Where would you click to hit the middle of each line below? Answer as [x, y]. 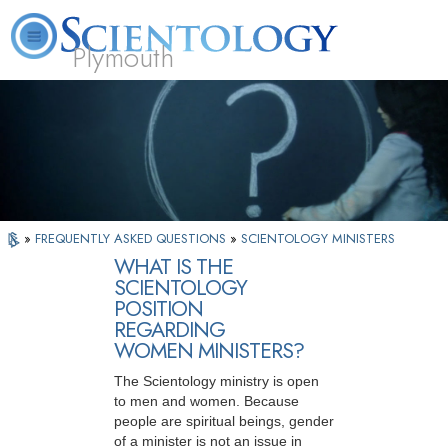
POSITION [158, 309]
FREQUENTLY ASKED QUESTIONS [132, 238]
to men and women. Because [206, 401]
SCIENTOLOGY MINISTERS [318, 238]
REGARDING [169, 330]
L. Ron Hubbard [50, 91]
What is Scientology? [170, 91]
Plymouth [123, 57]
